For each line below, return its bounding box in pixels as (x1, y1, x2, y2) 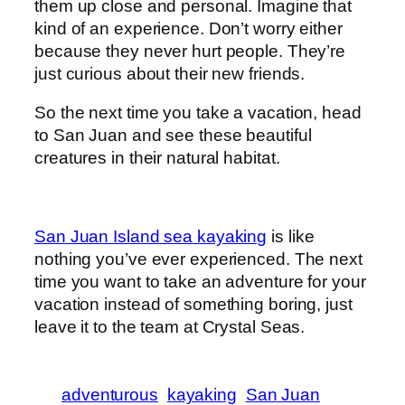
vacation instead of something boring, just (34, 295, 353, 315)
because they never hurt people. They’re (34, 41, 346, 61)
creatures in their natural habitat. (34, 148, 280, 168)
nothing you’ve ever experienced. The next (34, 250, 363, 269)
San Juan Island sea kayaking (34, 227, 268, 247)
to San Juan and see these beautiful (34, 126, 312, 146)
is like (267, 227, 315, 247)
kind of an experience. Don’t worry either (34, 18, 343, 38)
